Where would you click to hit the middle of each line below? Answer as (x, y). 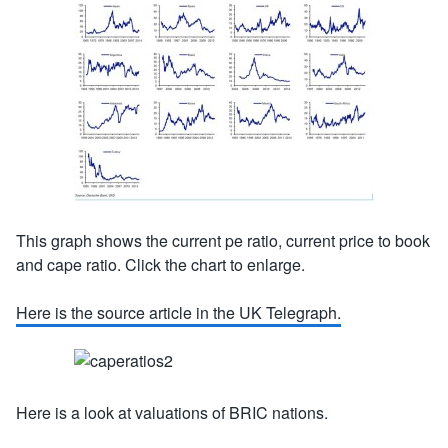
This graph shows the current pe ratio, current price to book (223, 240)
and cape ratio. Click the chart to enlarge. (160, 264)
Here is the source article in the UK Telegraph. (178, 312)
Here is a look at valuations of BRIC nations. (172, 412)
